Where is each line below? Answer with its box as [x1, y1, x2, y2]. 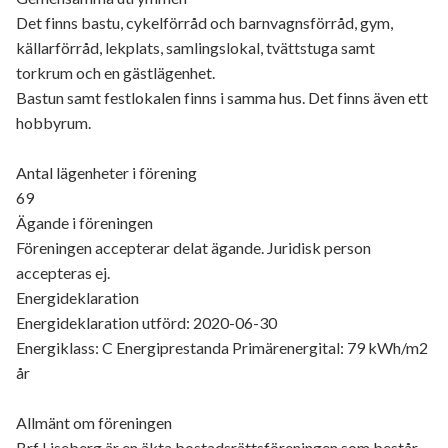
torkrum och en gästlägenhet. [16, 63, 215, 83]
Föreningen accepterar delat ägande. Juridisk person [16, 238, 371, 258]
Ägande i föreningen [16, 213, 153, 233]
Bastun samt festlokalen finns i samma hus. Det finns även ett [16, 88, 428, 108]
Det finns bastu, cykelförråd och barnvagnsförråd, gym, [16, 13, 393, 33]
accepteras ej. [16, 263, 110, 283]
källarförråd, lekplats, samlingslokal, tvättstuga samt [16, 38, 375, 58]
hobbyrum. [16, 113, 91, 133]
